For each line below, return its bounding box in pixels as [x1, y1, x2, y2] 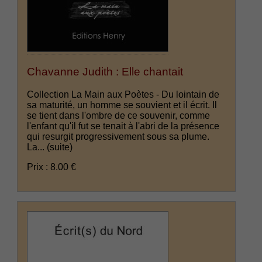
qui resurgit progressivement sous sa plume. [27, 131, 210, 142]
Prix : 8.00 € [27, 161, 77, 172]
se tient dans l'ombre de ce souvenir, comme [27, 110, 211, 120]
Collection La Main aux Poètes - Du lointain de [27, 89, 220, 99]
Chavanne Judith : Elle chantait [27, 65, 184, 78]
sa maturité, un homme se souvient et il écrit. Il [27, 99, 218, 110]
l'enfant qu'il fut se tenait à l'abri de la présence [27, 120, 220, 131]
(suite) [47, 142, 73, 152]
